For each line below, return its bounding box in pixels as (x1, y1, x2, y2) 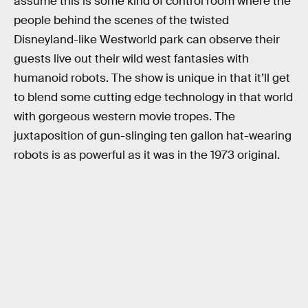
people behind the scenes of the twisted (14, 13, 229, 28)
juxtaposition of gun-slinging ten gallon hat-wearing (14, 129, 291, 144)
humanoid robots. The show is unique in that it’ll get (14, 71, 290, 86)
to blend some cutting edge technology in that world (14, 90, 293, 105)
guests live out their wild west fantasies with (14, 52, 249, 67)
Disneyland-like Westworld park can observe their (14, 32, 280, 47)
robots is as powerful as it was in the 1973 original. (14, 148, 280, 163)
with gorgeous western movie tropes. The (14, 109, 235, 124)
